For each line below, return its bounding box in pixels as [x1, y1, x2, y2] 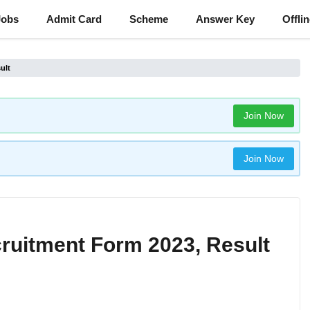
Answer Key [196, 13, 255, 25]
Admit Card [46, 13, 102, 25]
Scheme [129, 13, 168, 25]
